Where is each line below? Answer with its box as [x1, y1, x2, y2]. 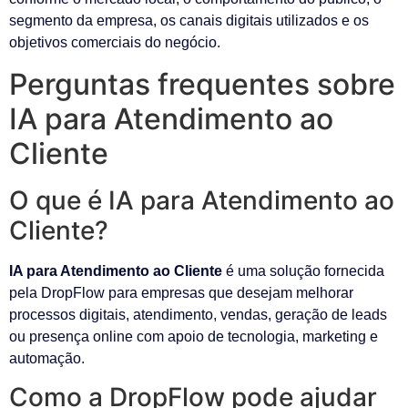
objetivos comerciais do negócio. [9, 35, 220, 51]
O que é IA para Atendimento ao [9, 184, 394, 216]
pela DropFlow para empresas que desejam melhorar [9, 284, 353, 301]
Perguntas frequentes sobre [9, 66, 395, 102]
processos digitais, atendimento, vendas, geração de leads [9, 306, 387, 322]
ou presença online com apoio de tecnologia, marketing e [9, 328, 378, 344]
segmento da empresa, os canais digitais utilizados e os [9, 13, 369, 29]
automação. [9, 350, 85, 366]
